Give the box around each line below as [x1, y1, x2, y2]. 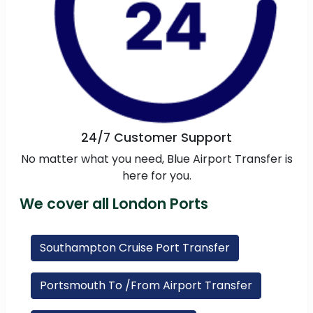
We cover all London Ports [20, 194, 208, 214]
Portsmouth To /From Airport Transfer [40, 277, 252, 294]
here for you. [122, 168, 191, 184]
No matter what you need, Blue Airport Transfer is [20, 151, 293, 168]
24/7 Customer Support [81, 129, 232, 147]
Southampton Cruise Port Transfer [40, 240, 230, 256]
